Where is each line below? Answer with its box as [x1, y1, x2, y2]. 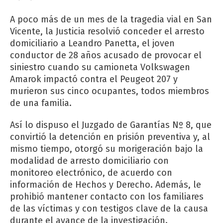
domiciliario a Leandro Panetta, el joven [10, 38, 175, 49]
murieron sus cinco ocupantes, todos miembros [10, 86, 209, 97]
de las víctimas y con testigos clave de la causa [10, 203, 208, 215]
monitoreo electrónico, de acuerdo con [10, 167, 172, 179]
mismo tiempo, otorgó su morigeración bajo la [10, 143, 203, 155]
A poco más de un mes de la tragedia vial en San [10, 14, 212, 25]
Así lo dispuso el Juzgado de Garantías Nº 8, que [10, 119, 212, 131]
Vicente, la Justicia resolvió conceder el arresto [10, 26, 205, 37]
